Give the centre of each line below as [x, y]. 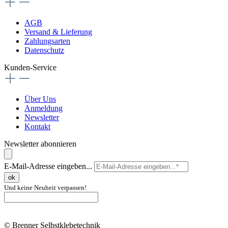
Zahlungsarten [47, 41]
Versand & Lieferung [58, 32]
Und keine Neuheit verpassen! [45, 187]
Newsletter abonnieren [40, 144]
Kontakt [37, 126]
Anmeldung [44, 108]
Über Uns [40, 99]
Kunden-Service [30, 67]
